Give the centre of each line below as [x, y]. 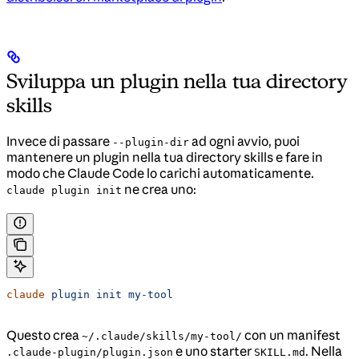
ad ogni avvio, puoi [244, 141]
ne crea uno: [159, 189]
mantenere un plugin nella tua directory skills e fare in [165, 157]
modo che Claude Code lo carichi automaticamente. [160, 173]
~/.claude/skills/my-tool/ [162, 336]
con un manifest [291, 335]
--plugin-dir [151, 142]
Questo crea [44, 335]
